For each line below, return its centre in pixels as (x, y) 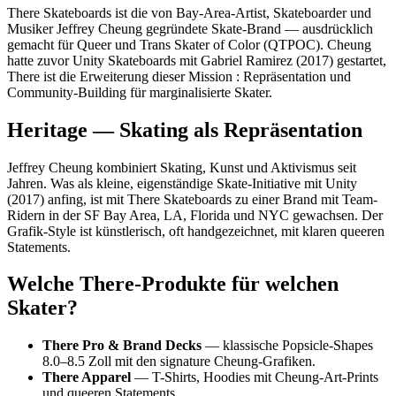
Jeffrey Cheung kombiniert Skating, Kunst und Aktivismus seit (182, 167)
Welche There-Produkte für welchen (173, 284)
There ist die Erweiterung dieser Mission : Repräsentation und (179, 76)
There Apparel (87, 377)
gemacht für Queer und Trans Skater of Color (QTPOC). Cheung (189, 44)
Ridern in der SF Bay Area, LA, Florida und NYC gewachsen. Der (195, 215)
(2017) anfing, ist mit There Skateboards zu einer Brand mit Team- (192, 199)
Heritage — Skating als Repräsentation (185, 129)
